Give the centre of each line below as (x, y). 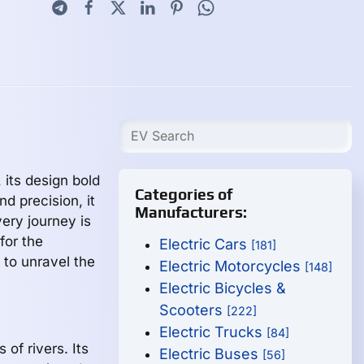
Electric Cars (206, 244)
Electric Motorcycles (232, 266)
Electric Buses (211, 354)
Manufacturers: (191, 212)
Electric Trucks (213, 332)
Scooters (193, 310)
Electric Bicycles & (223, 288)
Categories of (184, 194)
